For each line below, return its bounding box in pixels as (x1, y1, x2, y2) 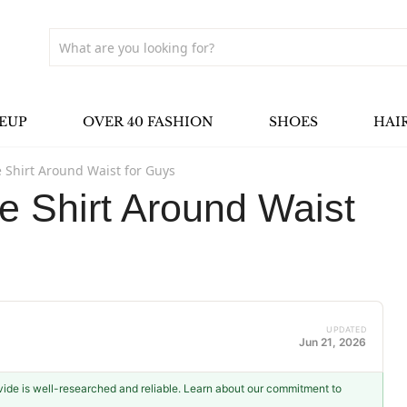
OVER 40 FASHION (83, 114, 213, 130)
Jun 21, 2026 (299, 334, 367, 349)
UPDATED (326, 323, 367, 334)
